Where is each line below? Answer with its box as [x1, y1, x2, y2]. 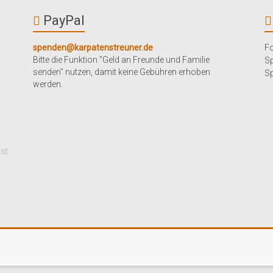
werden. [32, 79, 63, 89]
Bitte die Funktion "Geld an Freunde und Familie [32, 55, 210, 65]
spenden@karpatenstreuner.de [32, 43, 153, 52]
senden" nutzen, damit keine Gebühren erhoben [32, 67, 210, 77]
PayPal [43, 13, 85, 28]
